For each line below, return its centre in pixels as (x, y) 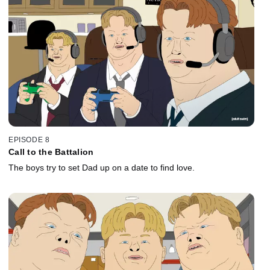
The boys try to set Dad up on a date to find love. (102, 167)
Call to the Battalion (51, 152)
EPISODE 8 (29, 140)
